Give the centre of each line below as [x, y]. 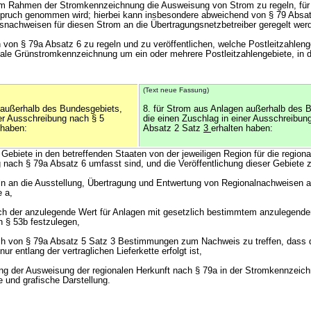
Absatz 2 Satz [173, 128]
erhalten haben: [242, 128]
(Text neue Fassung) [176, 90]
